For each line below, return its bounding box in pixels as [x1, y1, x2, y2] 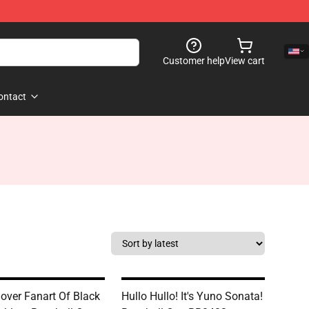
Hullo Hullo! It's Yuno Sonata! [121, 290, 263, 303]
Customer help [163, 55, 225, 66]
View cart [225, 55, 265, 66]
